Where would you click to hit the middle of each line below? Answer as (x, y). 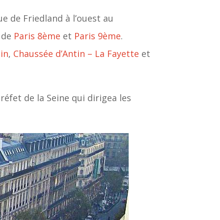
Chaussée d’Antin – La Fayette (76, 54)
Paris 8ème (37, 36)
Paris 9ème (98, 36)
